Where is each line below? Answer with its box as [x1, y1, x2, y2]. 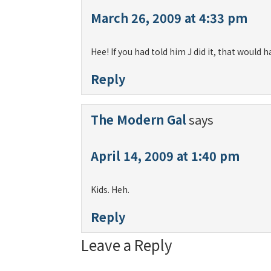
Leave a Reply [81, 234, 173, 255]
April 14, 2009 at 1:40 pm [91, 147, 240, 165]
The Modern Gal [91, 111, 187, 128]
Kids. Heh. [91, 183, 130, 195]
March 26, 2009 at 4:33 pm [91, 9, 248, 27]
